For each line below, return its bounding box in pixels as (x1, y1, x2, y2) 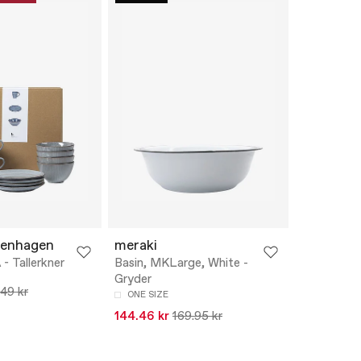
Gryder (114, 272, 151, 288)
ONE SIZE (127, 289, 168, 301)
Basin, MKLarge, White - (114, 255, 248, 272)
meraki (114, 237, 157, 256)
